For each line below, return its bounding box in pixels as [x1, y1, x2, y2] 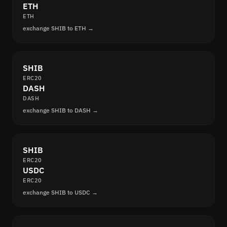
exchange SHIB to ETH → [23, 24, 94, 32]
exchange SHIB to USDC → [23, 188, 98, 197]
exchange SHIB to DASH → [23, 106, 98, 115]
